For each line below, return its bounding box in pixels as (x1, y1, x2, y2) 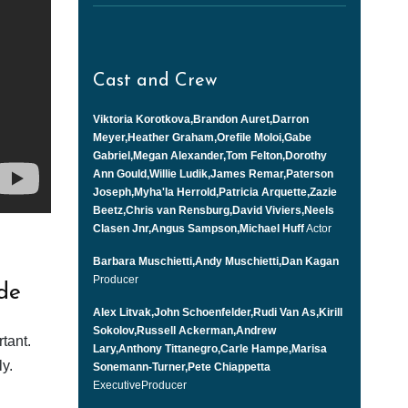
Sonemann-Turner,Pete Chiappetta (93, 361, 270, 374)
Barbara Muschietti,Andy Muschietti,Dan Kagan (93, 255, 339, 269)
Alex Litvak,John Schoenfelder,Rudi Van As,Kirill (93, 306, 342, 320)
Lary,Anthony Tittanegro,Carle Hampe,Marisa (93, 342, 327, 356)
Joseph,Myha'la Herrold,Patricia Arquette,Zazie (93, 186, 337, 199)
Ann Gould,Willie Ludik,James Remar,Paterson (93, 168, 333, 181)
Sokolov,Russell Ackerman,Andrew (93, 324, 276, 338)
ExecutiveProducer (93, 379, 187, 393)
